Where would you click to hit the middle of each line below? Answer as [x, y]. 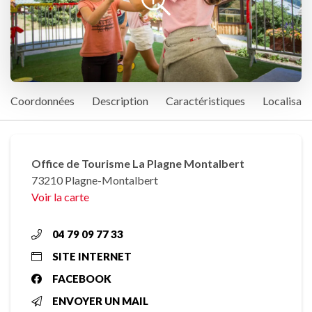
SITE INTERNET [92, 257]
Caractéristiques [205, 101]
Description [120, 101]
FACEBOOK [82, 279]
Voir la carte [60, 197]
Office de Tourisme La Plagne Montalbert [138, 164]
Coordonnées [42, 101]
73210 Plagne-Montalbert [95, 180]
